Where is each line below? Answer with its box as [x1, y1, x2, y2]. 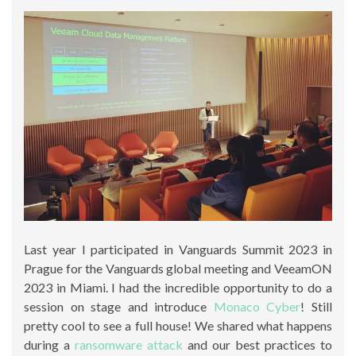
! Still [300, 299, 333, 315]
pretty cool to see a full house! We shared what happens [24, 318, 332, 334]
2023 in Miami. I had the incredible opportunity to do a [24, 280, 332, 296]
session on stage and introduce [24, 299, 214, 315]
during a [24, 337, 75, 353]
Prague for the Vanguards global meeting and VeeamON [24, 261, 332, 277]
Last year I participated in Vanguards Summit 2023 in [24, 242, 332, 257]
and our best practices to [183, 337, 332, 353]
